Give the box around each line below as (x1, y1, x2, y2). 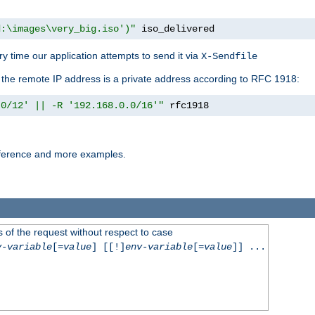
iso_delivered (136, 23, 214, 35)
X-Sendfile (201, 51, 257, 63)
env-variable (124, 240, 193, 252)
